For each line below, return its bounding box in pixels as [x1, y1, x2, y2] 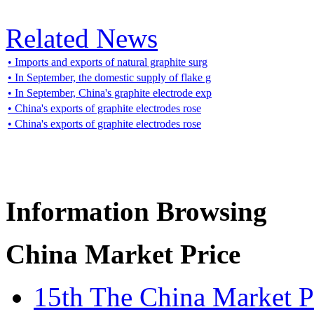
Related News [6, 22, 158, 53]
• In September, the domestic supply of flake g [8, 71, 211, 83]
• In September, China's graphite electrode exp [8, 86, 212, 99]
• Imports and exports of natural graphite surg [8, 55, 207, 68]
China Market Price [6, 238, 240, 269]
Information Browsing [6, 196, 267, 226]
